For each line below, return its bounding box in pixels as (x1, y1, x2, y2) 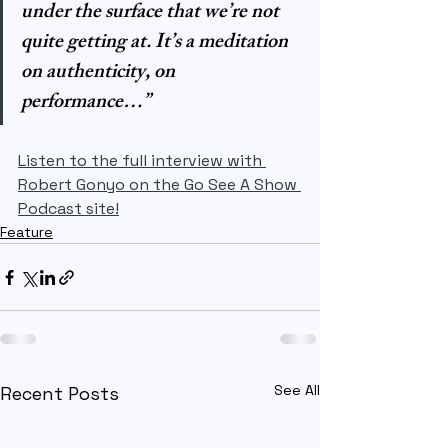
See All (274, 381, 320, 399)
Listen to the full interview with (18, 150, 266, 171)
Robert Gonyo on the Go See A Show (18, 174, 301, 195)
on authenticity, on (21, 56, 179, 91)
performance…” (21, 86, 151, 121)
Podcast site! (18, 198, 119, 219)
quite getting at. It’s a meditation (21, 26, 292, 61)
